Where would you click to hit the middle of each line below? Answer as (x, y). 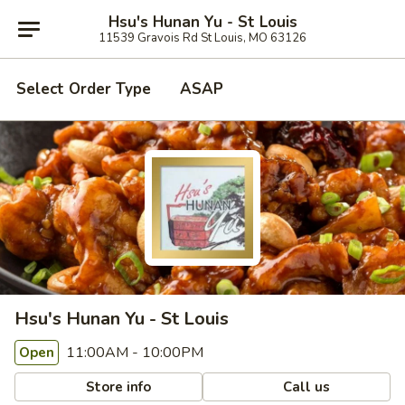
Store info (117, 386)
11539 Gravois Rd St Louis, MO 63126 (202, 38)
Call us (305, 386)
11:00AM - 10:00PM (133, 353)
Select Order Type (84, 89)
